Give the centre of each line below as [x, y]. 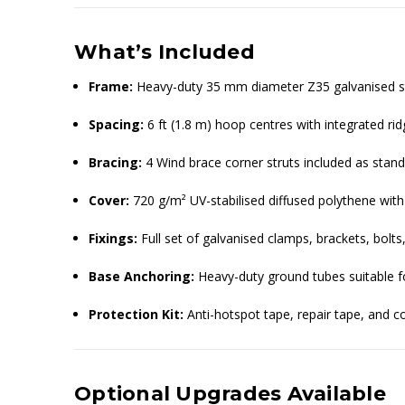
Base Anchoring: [142, 276]
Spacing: [117, 124]
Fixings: [113, 238]
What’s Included [165, 52]
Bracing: [116, 162]
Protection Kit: [137, 314]
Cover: [109, 200]
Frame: [111, 86]
